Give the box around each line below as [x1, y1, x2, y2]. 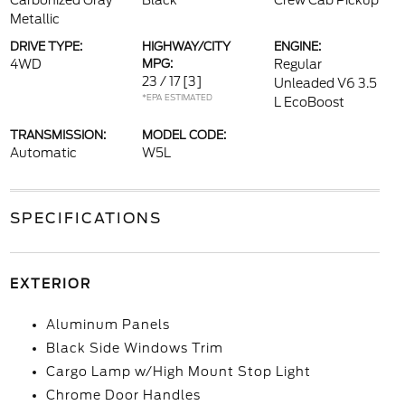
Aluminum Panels [45, 317, 170, 332]
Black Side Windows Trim [45, 341, 223, 355]
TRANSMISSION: [9, 128, 106, 142]
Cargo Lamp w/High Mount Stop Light [45, 364, 311, 379]
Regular [274, 57, 323, 71]
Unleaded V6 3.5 [274, 76, 378, 90]
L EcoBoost [274, 95, 345, 109]
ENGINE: [274, 40, 322, 53]
